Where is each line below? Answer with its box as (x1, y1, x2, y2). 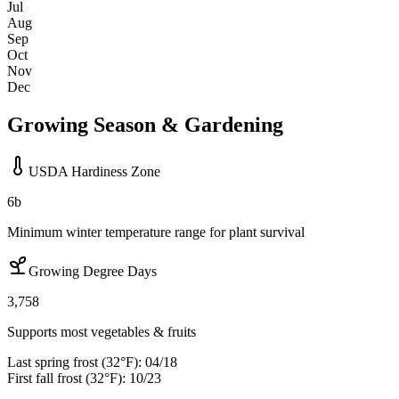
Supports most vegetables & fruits (7, 324, 196, 340)
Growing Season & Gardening (7, 113, 283, 137)
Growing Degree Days (28, 264, 157, 280)
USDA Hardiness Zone (28, 164, 160, 180)
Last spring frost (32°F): (7, 354, 142, 370)
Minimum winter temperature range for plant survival (7, 224, 305, 240)
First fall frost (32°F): (7, 370, 126, 387)
